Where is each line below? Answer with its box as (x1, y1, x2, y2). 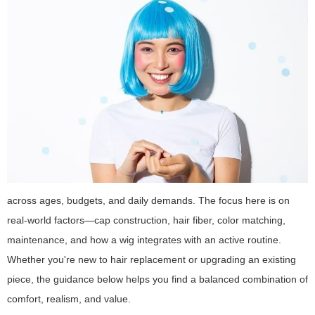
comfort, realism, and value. (7, 292, 131, 304)
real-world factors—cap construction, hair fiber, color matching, (7, 214, 285, 226)
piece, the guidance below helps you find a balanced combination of (7, 273, 308, 285)
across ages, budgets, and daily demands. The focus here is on (7, 194, 290, 206)
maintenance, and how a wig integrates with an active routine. (7, 233, 281, 245)
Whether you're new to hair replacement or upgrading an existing (7, 253, 296, 265)
